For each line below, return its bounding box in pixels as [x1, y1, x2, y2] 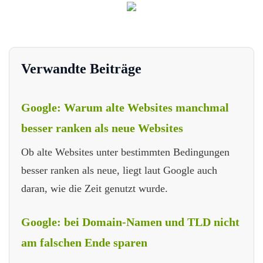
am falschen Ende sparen [21, 235, 147, 249]
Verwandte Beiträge [21, 60, 141, 76]
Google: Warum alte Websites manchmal [21, 100, 229, 114]
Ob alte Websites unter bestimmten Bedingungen [21, 146, 230, 158]
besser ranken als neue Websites [21, 121, 183, 134]
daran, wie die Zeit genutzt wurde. [21, 182, 168, 194]
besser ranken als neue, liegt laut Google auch [21, 164, 217, 176]
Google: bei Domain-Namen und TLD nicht [21, 215, 240, 228]
